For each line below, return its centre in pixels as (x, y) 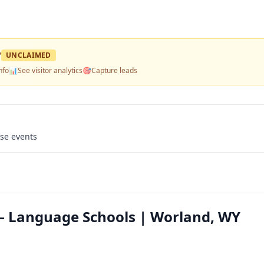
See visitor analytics (50, 70)
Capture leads (114, 70)
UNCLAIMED (29, 55)
